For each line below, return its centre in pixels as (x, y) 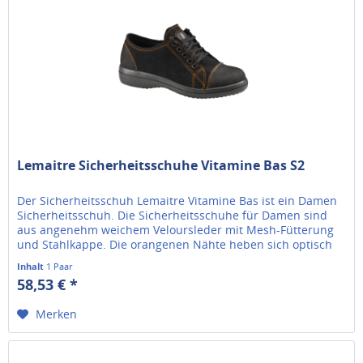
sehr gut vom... (58, 259)
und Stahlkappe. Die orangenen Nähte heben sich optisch (175, 245)
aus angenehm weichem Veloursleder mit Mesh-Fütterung (176, 230)
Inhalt (32, 267)
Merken (57, 314)
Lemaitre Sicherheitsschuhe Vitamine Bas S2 (161, 166)
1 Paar (60, 267)
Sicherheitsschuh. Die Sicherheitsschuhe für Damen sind (173, 216)
